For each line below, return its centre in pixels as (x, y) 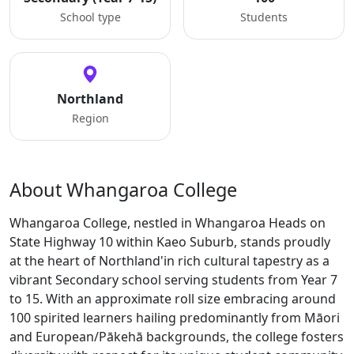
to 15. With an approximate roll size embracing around (173, 299)
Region (90, 118)
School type (90, 17)
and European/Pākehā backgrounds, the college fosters (177, 337)
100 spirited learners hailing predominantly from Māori (175, 318)
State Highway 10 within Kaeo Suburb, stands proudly (170, 242)
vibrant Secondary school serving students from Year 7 (173, 280)
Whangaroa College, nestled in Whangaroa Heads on (168, 223)
